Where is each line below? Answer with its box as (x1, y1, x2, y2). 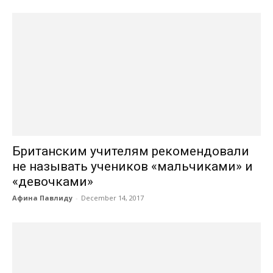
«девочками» (12, 174, 93, 189)
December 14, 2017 (81, 193, 144, 202)
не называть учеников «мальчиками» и (12, 158, 253, 174)
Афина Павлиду (12, 193, 73, 202)
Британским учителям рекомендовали (12, 143, 249, 158)
